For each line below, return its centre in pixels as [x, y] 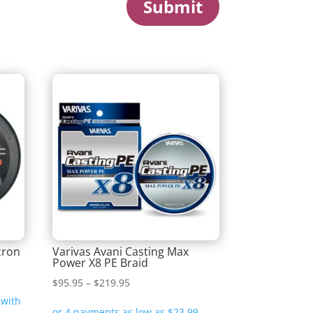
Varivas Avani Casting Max [121, 251]
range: [145, 300]
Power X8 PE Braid [101, 262]
